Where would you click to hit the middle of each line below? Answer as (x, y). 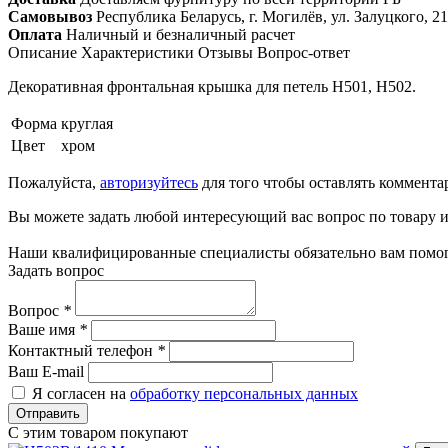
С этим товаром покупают (98, 432)
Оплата (35, 34)
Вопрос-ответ (303, 52)
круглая (87, 123)
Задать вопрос (56, 270)
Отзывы (225, 52)
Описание (42, 52)
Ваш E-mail (46, 371)
